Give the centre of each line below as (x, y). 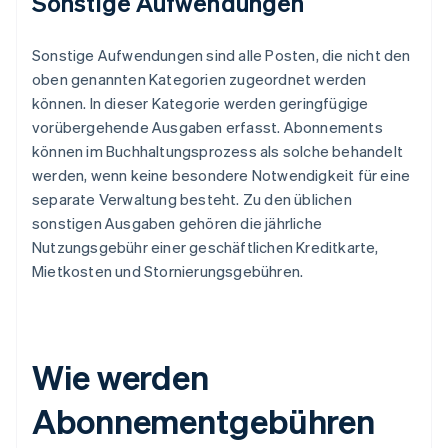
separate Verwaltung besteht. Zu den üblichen (192, 199)
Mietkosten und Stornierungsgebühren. (168, 271)
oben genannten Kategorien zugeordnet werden (199, 79)
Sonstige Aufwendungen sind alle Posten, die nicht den (221, 55)
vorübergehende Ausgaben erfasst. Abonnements (207, 127)
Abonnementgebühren (204, 421)
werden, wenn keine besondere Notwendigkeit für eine (221, 175)
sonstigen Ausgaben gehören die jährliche (177, 223)
